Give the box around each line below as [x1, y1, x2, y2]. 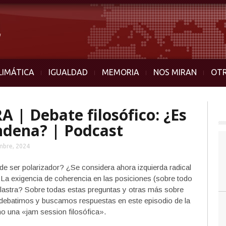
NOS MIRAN [153, 68, 197, 77]
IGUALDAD [48, 68, 88, 77]
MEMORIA [102, 68, 139, 77]
